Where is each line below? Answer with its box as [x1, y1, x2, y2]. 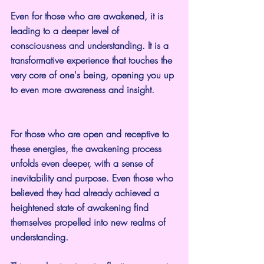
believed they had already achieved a [11, 186, 162, 199]
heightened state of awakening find [11, 200, 151, 214]
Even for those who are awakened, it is [11, 9, 166, 22]
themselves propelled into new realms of [11, 215, 169, 229]
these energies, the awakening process [11, 141, 164, 155]
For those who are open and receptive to [11, 127, 172, 140]
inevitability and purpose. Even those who [11, 171, 176, 184]
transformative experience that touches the [11, 53, 175, 67]
